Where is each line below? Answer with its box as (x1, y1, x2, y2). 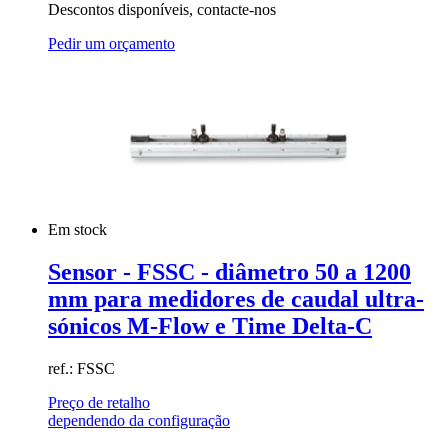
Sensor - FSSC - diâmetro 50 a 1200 (48, 258, 411, 285)
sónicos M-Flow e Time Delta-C (48, 312, 372, 339)
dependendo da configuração (48, 411, 230, 429)
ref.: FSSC (48, 359, 115, 377)
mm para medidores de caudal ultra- (48, 285, 424, 312)
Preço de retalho (48, 393, 150, 411)
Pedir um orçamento (48, 34, 175, 52)
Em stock (48, 220, 111, 238)
